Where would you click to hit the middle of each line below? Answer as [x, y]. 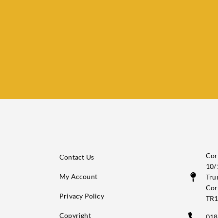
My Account [78, 177]
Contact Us [77, 157]
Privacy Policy [82, 196]
